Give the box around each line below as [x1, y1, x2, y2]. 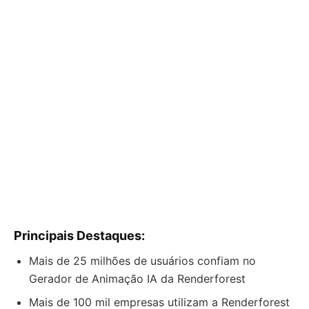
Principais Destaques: [14, 228, 145, 243]
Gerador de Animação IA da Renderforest [29, 272, 246, 286]
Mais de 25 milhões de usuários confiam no [29, 254, 256, 268]
